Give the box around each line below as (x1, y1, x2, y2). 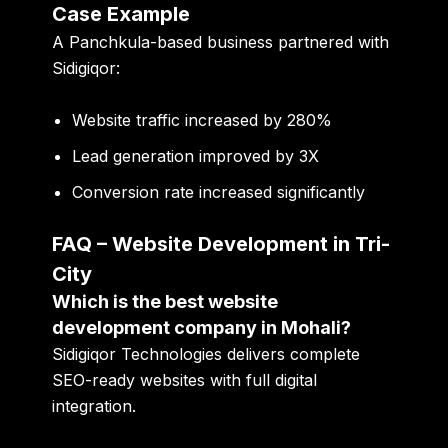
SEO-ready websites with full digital (52, 369, 318, 390)
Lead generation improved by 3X (72, 145, 320, 166)
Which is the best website (52, 290, 279, 312)
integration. (52, 395, 137, 416)
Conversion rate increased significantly (72, 181, 366, 202)
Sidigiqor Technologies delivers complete (52, 343, 361, 364)
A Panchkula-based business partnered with (52, 32, 390, 53)
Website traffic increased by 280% (72, 109, 333, 130)
